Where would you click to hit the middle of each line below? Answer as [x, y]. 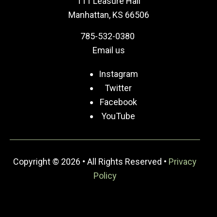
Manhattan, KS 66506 [108, 15]
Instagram [118, 74]
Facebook [118, 102]
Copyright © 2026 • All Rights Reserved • [91, 162]
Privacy [183, 162]
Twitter [118, 88]
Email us [108, 50]
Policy [105, 176]
